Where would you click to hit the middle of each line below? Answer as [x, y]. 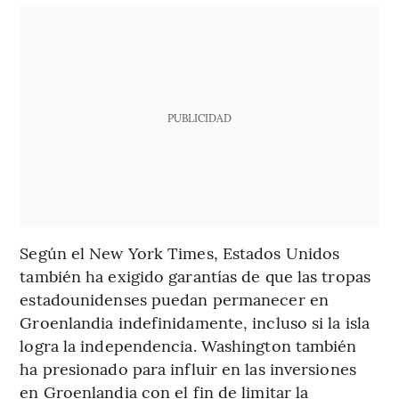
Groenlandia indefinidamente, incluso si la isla [195, 322]
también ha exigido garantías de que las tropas [195, 275]
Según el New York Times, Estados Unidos [180, 252]
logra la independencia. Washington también [188, 345]
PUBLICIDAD [199, 117]
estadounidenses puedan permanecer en [174, 298]
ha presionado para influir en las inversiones [188, 368]
